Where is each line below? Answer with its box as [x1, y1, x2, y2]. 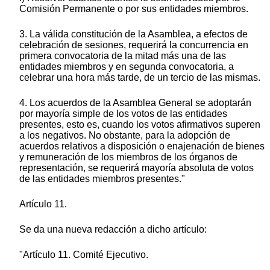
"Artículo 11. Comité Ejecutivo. [19, 250, 148, 260]
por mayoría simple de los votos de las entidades [19, 108, 227, 119]
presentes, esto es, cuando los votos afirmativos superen [19, 119, 260, 130]
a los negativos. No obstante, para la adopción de [19, 130, 230, 141]
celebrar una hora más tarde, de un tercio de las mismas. [19, 72, 260, 83]
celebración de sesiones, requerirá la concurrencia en [19, 40, 248, 51]
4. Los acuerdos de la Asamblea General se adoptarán [19, 98, 251, 108]
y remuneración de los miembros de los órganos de [19, 152, 237, 163]
